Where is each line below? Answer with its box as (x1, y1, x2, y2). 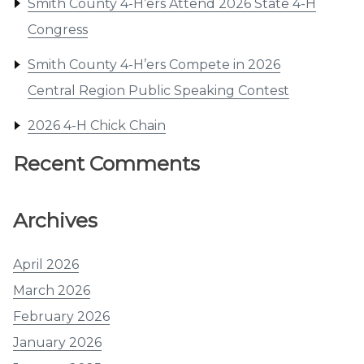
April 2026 (13, 257, 79, 273)
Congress (27, 21, 88, 37)
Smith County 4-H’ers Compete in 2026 (27, 56, 280, 72)
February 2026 (13, 309, 110, 325)
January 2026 (13, 335, 102, 351)
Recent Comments (13, 151, 200, 176)
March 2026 (13, 283, 90, 299)
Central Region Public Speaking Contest (27, 82, 289, 98)
